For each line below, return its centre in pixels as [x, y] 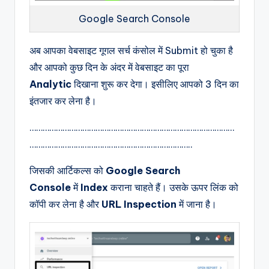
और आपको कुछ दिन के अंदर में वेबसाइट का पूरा [109, 68]
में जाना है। [198, 204]
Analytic [50, 84]
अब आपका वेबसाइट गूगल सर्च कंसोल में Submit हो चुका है [131, 51]
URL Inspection [139, 204]
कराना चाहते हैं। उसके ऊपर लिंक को [173, 188]
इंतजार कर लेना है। [64, 101]
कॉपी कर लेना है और [65, 204]
